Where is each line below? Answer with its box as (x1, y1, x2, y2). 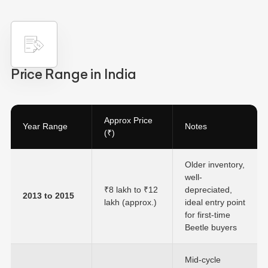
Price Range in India (11, 66, 136, 83)
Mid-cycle (185, 255, 221, 265)
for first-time (185, 210, 230, 220)
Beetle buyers (185, 223, 237, 233)
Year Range (23, 121, 68, 132)
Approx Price (104, 115, 153, 126)
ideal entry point (185, 197, 245, 208)
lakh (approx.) (104, 197, 157, 208)
